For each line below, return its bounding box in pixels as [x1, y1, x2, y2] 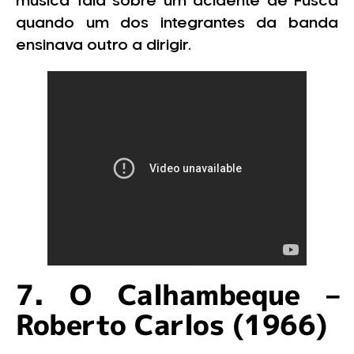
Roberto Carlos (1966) [16, 305, 328, 345]
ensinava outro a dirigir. [16, 39, 195, 54]
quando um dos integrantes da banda [16, 17, 338, 32]
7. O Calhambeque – [16, 275, 338, 314]
